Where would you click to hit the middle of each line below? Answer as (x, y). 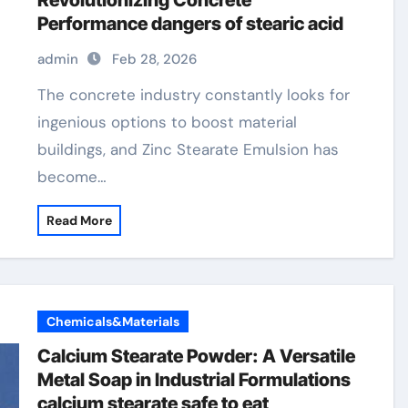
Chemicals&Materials (113, 321)
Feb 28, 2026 (155, 59)
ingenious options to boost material (168, 122)
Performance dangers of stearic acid (191, 24)
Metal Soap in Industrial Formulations (194, 380)
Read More (80, 220)
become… (72, 177)
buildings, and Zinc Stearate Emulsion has (189, 149)
